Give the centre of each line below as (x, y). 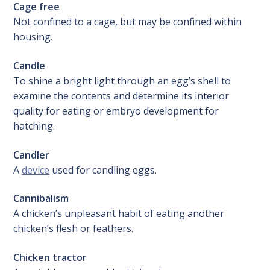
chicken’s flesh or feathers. (74, 229)
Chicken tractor (50, 257)
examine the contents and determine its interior (121, 96)
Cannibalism (41, 199)
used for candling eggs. (103, 170)
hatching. (34, 126)
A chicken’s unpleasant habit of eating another (119, 214)
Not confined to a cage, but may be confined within (128, 22)
